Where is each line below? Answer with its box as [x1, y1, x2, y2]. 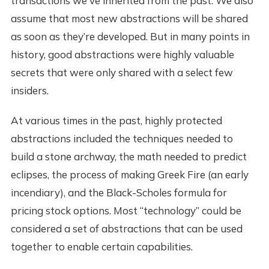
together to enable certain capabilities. [10, 240, 193, 253]
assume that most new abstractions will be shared [10, 11, 248, 25]
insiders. [10, 83, 49, 97]
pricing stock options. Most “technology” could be [10, 204, 241, 217]
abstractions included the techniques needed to [10, 131, 233, 145]
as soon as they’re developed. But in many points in [10, 29, 250, 43]
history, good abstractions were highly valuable [10, 47, 234, 61]
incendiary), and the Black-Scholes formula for [10, 186, 227, 199]
